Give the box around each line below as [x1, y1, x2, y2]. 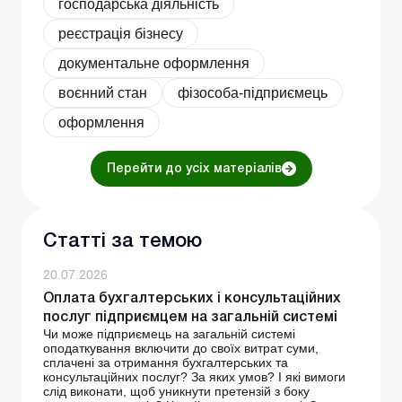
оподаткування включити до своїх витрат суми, [43, 341, 319, 356]
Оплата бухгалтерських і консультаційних [43, 293, 341, 306]
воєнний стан [58, 85, 147, 101]
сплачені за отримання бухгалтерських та [43, 355, 288, 371]
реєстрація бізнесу [58, 26, 183, 42]
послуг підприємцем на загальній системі [43, 311, 337, 325]
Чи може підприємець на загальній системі [43, 327, 295, 342]
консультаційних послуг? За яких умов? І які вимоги [43, 370, 345, 385]
